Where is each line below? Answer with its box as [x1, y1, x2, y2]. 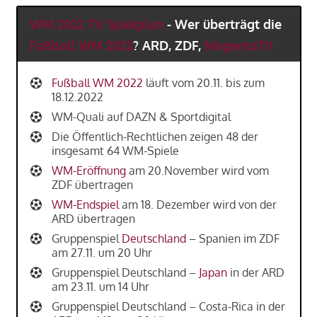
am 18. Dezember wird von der [118, 197, 277, 212]
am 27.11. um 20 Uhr [51, 246, 152, 260]
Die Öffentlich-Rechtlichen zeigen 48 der [51, 129, 258, 144]
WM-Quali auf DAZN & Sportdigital [51, 110, 231, 125]
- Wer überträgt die [163, 16, 282, 32]
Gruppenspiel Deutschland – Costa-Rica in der [51, 299, 285, 314]
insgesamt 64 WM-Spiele [51, 144, 179, 158]
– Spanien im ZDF [185, 231, 279, 246]
